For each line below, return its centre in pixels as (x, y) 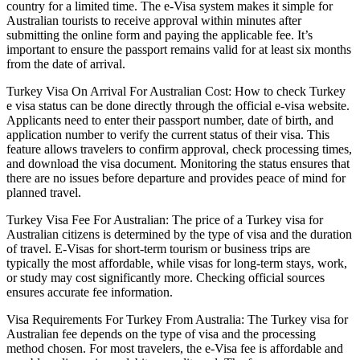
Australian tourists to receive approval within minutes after (154, 20)
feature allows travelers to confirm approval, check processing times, (179, 149)
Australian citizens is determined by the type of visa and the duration (179, 234)
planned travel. (44, 192)
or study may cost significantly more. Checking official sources (166, 277)
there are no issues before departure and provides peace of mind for (176, 178)
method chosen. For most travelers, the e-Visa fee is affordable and (175, 348)
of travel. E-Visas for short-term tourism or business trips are (158, 248)
